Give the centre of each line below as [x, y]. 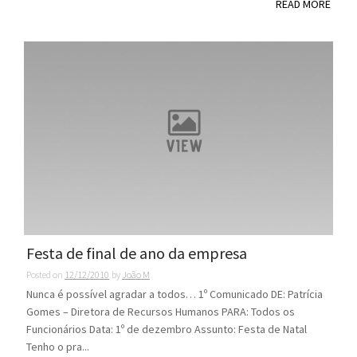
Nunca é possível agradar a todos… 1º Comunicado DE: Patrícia [175, 294]
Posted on [45, 275]
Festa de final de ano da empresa [137, 253]
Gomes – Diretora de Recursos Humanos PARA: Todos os [161, 312]
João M [136, 275]
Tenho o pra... [58, 347]
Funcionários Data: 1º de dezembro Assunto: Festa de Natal [167, 330]
